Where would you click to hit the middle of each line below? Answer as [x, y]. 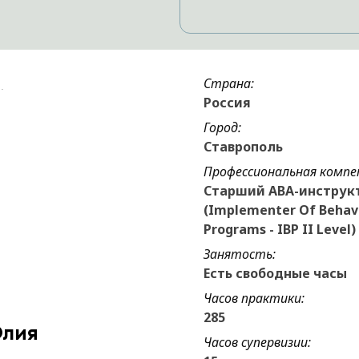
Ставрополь [243, 147]
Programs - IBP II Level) [280, 229]
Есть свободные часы [275, 273]
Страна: [229, 83]
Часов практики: [254, 298]
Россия [227, 103]
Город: [222, 127]
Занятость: [240, 254]
